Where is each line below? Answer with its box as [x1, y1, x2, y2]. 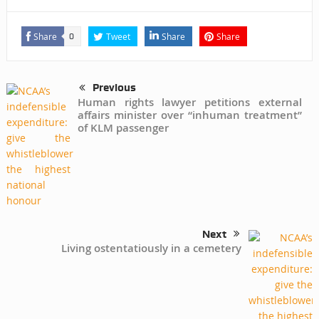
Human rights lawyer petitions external [77, 95, 303, 110]
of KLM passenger [77, 120, 169, 136]
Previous [92, 81, 136, 95]
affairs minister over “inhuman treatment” [77, 108, 303, 123]
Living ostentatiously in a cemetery [61, 241, 242, 256]
